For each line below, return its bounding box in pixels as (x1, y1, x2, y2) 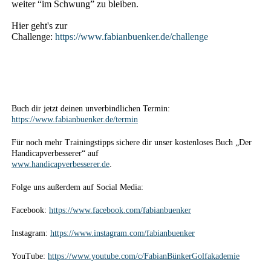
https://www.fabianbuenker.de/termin (11, 115, 138, 124)
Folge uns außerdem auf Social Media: (11, 183, 143, 192)
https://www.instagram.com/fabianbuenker (50, 229, 195, 238)
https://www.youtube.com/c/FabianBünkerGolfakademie (48, 252, 240, 261)
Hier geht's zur (11, 21, 67, 31)
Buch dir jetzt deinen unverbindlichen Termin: (11, 104, 170, 113)
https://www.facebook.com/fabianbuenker (49, 206, 191, 215)
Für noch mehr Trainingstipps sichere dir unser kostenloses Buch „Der (11, 138, 252, 147)
